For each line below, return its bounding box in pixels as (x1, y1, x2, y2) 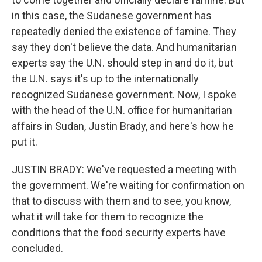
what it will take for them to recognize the (12, 211, 204, 223)
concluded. (12, 242, 63, 254)
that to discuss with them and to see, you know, (12, 195, 231, 207)
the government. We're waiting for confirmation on (12, 179, 244, 191)
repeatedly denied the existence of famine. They (12, 25, 236, 37)
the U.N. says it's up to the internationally (12, 73, 199, 85)
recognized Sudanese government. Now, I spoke (12, 88, 236, 101)
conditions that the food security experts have (12, 226, 226, 239)
